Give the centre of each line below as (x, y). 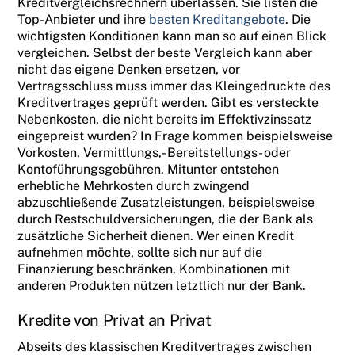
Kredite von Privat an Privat (115, 321)
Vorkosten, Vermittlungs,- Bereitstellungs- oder (155, 153)
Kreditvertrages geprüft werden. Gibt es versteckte (168, 103)
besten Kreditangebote (218, 20)
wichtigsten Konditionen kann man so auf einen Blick (172, 36)
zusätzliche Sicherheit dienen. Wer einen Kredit (156, 236)
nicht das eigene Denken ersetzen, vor (129, 70)
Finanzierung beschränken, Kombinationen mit (154, 269)
